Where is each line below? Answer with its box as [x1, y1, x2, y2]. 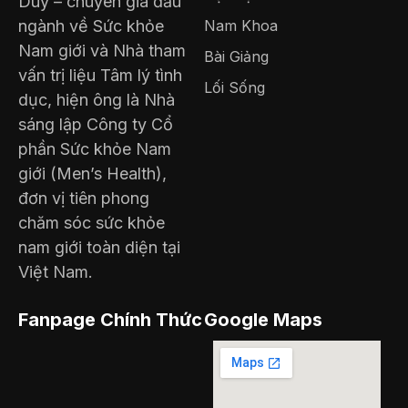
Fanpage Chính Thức [18, 309, 202, 331]
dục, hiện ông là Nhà [18, 90, 175, 110]
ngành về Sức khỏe [18, 16, 164, 36]
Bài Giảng [204, 47, 269, 66]
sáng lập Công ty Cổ [18, 115, 173, 135]
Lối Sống [204, 78, 265, 97]
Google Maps [204, 309, 322, 331]
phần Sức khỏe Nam [18, 139, 171, 159]
